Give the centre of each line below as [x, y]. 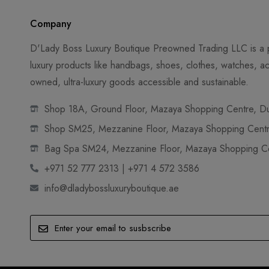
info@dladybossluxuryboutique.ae [112, 189]
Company [51, 24]
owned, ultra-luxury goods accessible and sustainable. [139, 82]
